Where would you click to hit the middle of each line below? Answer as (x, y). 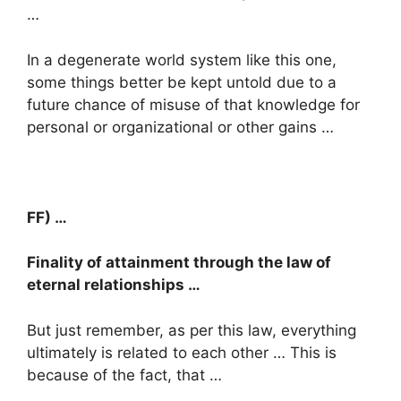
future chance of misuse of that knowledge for (193, 104)
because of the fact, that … (124, 375)
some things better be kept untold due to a (182, 82)
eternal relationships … (114, 285)
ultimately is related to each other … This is (182, 352)
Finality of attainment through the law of (179, 263)
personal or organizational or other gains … (180, 127)
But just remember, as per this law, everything (192, 330)
